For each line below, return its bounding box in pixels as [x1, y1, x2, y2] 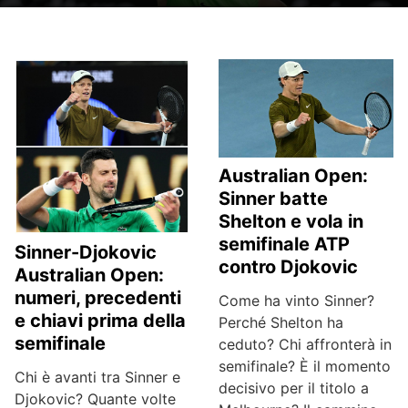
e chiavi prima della [15, 310, 186, 331]
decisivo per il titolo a [219, 379, 369, 397]
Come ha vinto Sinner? [219, 291, 374, 310]
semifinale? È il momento [219, 357, 391, 375]
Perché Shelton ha [219, 313, 343, 331]
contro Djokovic [219, 256, 358, 278]
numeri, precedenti [15, 287, 181, 309]
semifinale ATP [219, 233, 350, 255]
